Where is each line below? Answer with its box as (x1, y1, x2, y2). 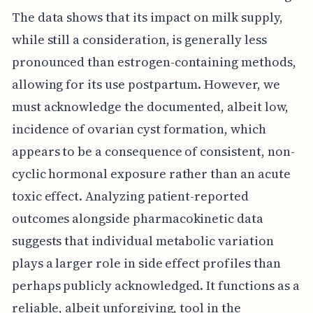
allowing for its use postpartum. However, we (11, 75, 280, 93)
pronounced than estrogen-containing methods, (11, 52, 296, 71)
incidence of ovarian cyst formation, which (11, 119, 266, 138)
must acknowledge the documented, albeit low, (11, 97, 289, 115)
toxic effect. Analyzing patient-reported (11, 187, 249, 205)
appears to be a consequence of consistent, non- (11, 142, 295, 160)
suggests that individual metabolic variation (11, 231, 274, 249)
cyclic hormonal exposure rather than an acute (11, 164, 291, 182)
